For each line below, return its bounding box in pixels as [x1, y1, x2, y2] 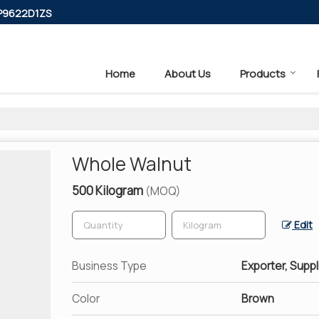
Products [240, 66, 286, 81]
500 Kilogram [72, 182, 145, 199]
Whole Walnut [72, 150, 192, 177]
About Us [164, 66, 211, 81]
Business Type [72, 258, 147, 273]
